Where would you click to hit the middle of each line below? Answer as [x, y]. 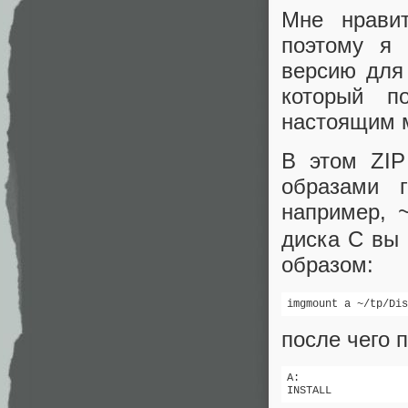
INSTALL [309, 390]
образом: [327, 265]
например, [340, 212]
